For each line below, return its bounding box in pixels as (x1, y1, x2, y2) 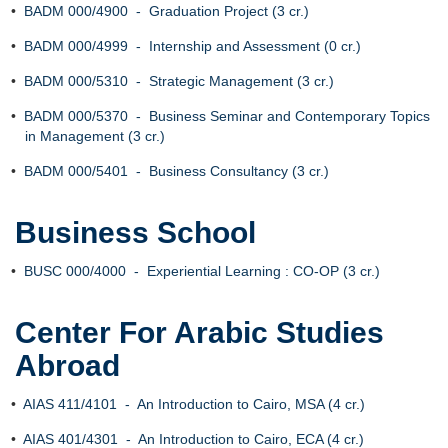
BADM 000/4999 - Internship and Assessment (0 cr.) (24, 38, 361, 54)
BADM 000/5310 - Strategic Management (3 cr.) (24, 73, 334, 89)
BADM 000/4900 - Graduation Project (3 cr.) (24, 3, 309, 19)
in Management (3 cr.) (25, 128, 165, 144)
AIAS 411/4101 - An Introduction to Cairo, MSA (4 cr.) (23, 396, 365, 412)
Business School (15, 216, 256, 249)
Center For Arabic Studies (15, 316, 384, 349)
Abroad (15, 349, 120, 382)
